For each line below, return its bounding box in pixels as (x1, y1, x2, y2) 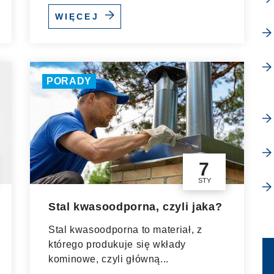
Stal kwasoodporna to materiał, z (48, 224, 202, 235)
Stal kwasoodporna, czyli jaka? (48, 201, 223, 213)
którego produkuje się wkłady (48, 239, 186, 250)
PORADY (46, 76, 92, 86)
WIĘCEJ (54, 11, 103, 21)
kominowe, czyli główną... (48, 254, 169, 264)
